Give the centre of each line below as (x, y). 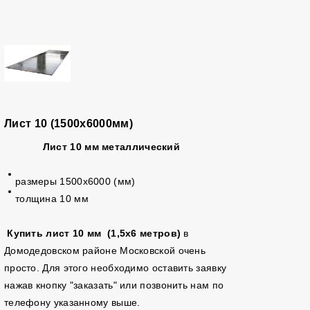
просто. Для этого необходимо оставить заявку (115, 268)
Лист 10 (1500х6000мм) (68, 124)
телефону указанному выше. (75, 302)
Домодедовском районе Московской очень (105, 250)
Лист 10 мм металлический (111, 147)
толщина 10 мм (52, 199)
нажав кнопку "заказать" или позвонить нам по (114, 285)
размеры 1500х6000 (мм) (75, 181)
